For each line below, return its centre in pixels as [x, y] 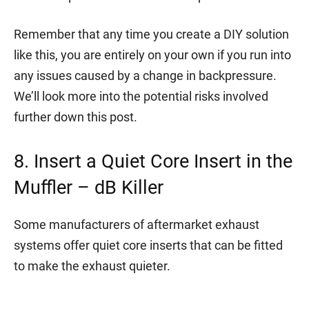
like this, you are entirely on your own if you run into [152, 54]
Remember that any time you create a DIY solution [151, 34]
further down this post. [76, 117]
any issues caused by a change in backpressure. [145, 75]
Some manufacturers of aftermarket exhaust [137, 224]
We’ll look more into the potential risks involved [141, 96]
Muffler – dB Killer [89, 187]
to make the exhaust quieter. [92, 266]
